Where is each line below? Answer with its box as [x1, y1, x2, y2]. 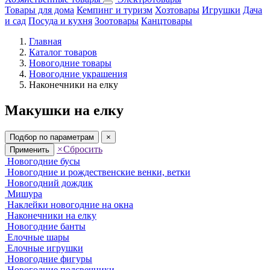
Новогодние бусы [7, 156, 80, 167]
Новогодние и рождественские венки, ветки [7, 167, 190, 178]
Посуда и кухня [28, 16, 92, 27]
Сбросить [63, 144, 102, 155]
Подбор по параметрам [10, 133, 94, 142]
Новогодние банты [7, 221, 86, 232]
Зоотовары [95, 16, 139, 27]
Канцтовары [141, 16, 192, 27]
